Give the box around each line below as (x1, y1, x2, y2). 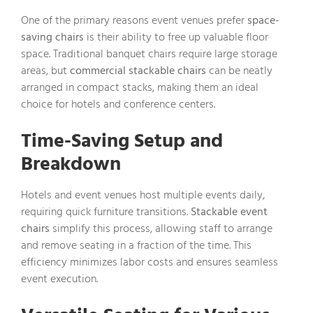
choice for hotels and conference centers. (21, 94, 215, 113)
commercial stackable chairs (70, 61, 206, 80)
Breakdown (21, 147, 121, 180)
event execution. (21, 269, 98, 288)
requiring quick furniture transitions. (21, 202, 191, 221)
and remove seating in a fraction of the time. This (21, 235, 252, 254)
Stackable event (191, 202, 268, 221)
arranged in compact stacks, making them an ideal (21, 78, 259, 96)
